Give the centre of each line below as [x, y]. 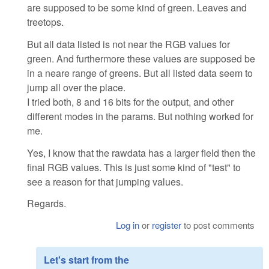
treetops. [45, 22]
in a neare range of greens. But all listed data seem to [140, 73]
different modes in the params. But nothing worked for [140, 116]
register [167, 225]
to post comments [218, 225]
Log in [128, 225]
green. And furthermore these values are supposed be [141, 58]
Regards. [47, 204]
